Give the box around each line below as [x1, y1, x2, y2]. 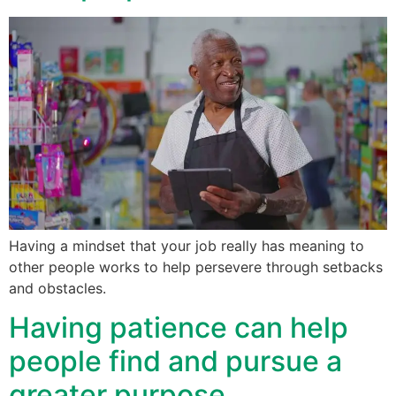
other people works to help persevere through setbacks [9, 257, 383, 276]
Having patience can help [9, 310, 348, 346]
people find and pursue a [9, 344, 342, 379]
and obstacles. [9, 278, 106, 297]
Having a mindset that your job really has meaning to [9, 236, 364, 255]
